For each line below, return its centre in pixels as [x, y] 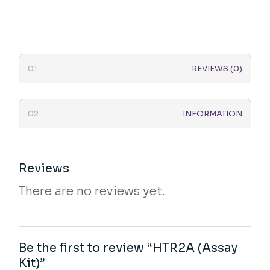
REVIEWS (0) [217, 69]
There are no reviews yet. [92, 192]
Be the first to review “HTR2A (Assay [128, 248]
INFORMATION [212, 114]
